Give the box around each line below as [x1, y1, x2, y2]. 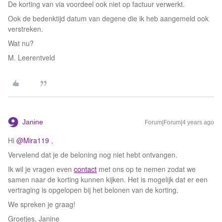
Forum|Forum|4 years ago [145, 119, 214, 126]
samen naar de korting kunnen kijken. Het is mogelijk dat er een [8, 174, 208, 184]
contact [74, 164, 97, 174]
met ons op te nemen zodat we [97, 164, 196, 174]
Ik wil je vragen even [8, 164, 74, 174]
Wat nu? [8, 38, 34, 48]
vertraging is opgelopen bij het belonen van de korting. [8, 185, 178, 195]
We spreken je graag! [8, 199, 75, 209]
